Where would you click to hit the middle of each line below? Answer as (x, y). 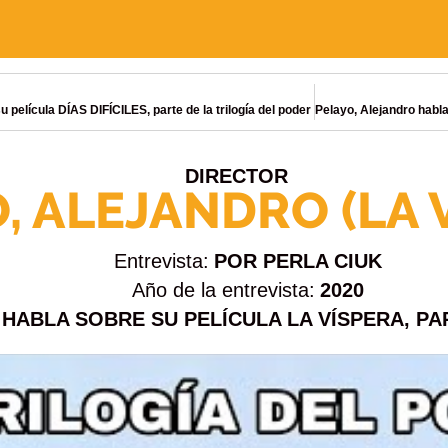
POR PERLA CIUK (298, 260)
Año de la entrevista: (223, 289)
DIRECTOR (236, 175)
